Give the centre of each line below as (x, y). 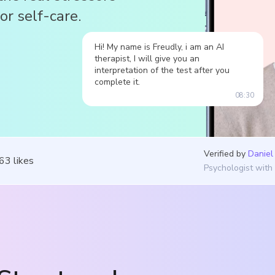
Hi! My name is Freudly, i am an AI (159, 47)
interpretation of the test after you (162, 70)
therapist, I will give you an (147, 58)
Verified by (225, 153)
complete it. (117, 82)
